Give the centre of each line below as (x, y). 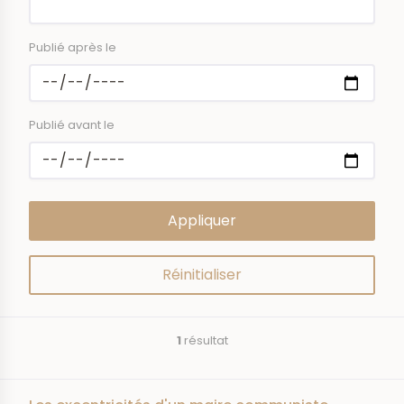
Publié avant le (72, 125)
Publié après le (73, 47)
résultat (204, 340)
